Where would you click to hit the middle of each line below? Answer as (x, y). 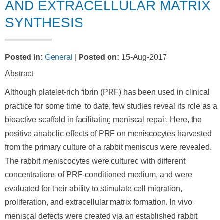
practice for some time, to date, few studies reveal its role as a (111, 106)
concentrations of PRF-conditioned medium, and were (98, 175)
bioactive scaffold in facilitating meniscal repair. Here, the (103, 120)
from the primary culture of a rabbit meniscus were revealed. (108, 147)
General (59, 57)
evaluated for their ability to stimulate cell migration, (94, 188)
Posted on (98, 57)
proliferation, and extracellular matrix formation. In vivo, (99, 202)
